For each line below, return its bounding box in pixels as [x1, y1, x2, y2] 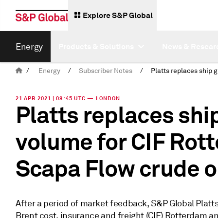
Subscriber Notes [79, 67, 132, 75]
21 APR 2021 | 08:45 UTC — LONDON [16, 95, 121, 102]
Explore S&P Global [83, 10, 153, 20]
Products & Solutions [58, 41, 134, 52]
